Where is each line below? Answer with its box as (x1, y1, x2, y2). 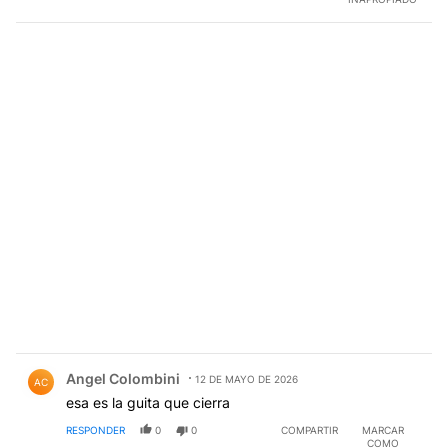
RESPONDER (66, 423, 125, 436)
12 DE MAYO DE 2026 (195, 372, 298, 385)
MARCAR (361, 423, 404, 436)
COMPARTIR (281, 423, 338, 436)
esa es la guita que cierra (66, 393, 230, 411)
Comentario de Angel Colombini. (16, 353, 263, 373)
